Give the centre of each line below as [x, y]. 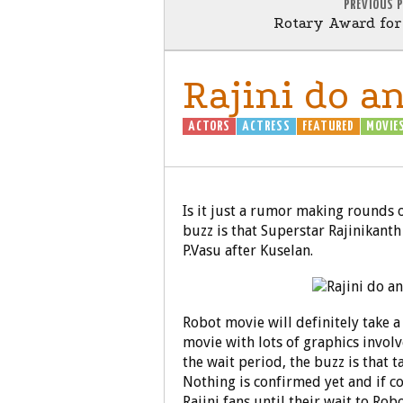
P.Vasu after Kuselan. [248, 251]
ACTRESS [266, 126]
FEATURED [328, 126]
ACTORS [209, 126]
